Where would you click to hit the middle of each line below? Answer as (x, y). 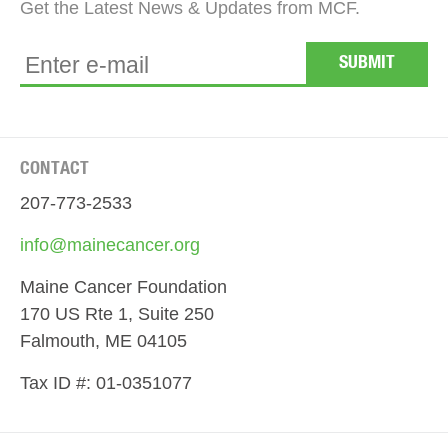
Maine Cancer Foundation (123, 286)
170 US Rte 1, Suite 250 (117, 313)
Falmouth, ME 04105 (103, 340)
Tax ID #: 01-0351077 (106, 382)
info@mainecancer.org (110, 244)
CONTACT (55, 168)
